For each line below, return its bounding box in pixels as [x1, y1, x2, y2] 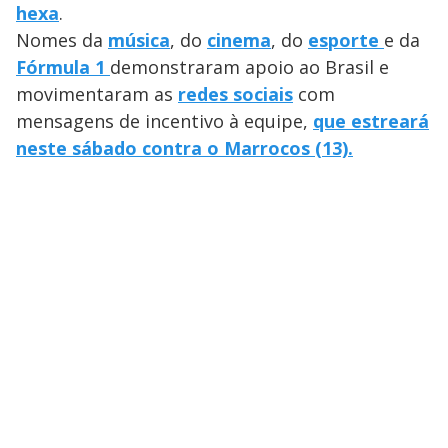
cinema [207, 28, 271, 53]
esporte [308, 28, 384, 53]
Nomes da [16, 28, 108, 53]
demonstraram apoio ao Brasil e [110, 55, 389, 80]
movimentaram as [16, 82, 178, 107]
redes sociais [178, 82, 293, 107]
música [108, 28, 170, 53]
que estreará [313, 109, 429, 134]
